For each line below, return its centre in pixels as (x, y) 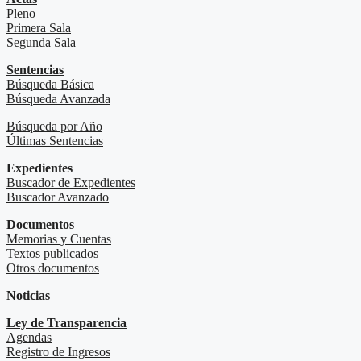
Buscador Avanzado (58, 197)
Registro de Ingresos (58, 352)
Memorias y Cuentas (59, 239)
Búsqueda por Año (54, 127)
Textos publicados (52, 254)
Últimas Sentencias (55, 141)
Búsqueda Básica (50, 85)
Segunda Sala (41, 43)
